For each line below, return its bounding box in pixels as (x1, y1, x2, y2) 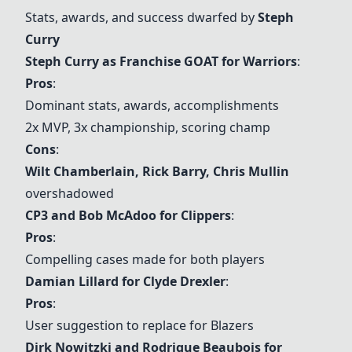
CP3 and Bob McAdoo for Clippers (25, 207, 231, 224)
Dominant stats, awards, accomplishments (25, 97, 279, 114)
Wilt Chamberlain (25, 163, 135, 180)
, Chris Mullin (206, 163, 289, 180)
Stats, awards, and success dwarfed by (25, 9, 258, 26)
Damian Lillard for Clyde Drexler (25, 273, 225, 290)
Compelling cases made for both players (25, 251, 265, 268)
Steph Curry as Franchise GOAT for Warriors (25, 53, 297, 70)
